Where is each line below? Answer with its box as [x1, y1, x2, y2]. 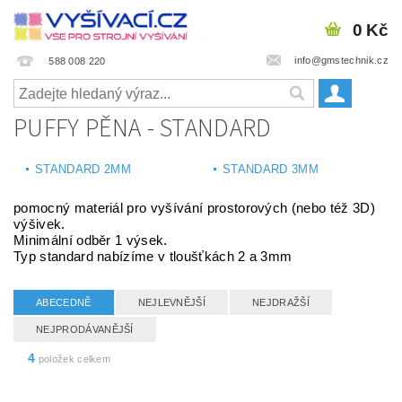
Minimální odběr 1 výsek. [13, 233, 168, 248]
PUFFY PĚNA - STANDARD [13, 110, 272, 146]
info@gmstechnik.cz [294, 54, 389, 66]
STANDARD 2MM [35, 162, 131, 176]
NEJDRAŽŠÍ [252, 297, 310, 308]
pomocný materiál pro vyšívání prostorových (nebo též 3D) [13, 201, 375, 215]
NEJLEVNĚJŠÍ [137, 297, 206, 308]
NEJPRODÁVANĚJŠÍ [36, 324, 134, 335]
